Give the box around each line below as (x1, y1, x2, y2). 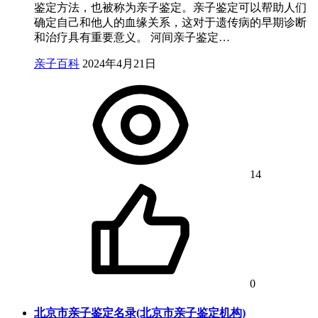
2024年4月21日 (82, 57, 156, 70)
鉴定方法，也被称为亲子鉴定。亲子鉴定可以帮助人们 (34, 1, 307, 14)
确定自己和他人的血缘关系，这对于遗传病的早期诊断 (34, 16, 307, 29)
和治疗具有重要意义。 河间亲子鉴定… (34, 31, 230, 44)
